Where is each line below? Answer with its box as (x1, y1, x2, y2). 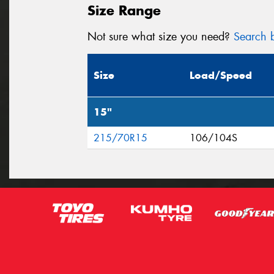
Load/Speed (190, 68, 252, 83)
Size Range (87, 1, 161, 19)
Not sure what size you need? (87, 29, 234, 44)
